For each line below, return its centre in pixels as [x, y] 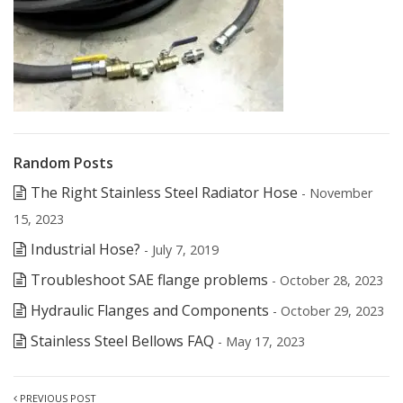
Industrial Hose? [85, 249]
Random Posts [63, 163]
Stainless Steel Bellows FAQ [122, 341]
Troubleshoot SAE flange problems [149, 280]
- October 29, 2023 [328, 311]
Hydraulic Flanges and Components [150, 310]
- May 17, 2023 [261, 341]
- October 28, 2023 [327, 280]
